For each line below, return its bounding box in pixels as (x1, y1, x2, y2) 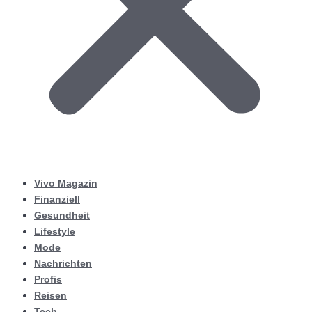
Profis (34, 274, 62, 285)
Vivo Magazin (34, 178, 97, 189)
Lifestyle (34, 226, 75, 237)
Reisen (34, 290, 67, 301)
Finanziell (34, 194, 80, 205)
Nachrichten (34, 258, 92, 269)
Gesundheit (34, 210, 90, 221)
